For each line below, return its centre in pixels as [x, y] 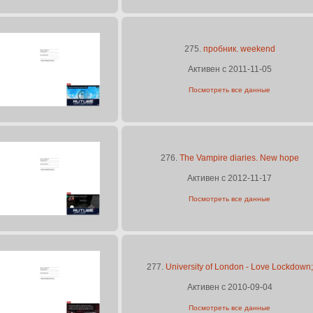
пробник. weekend [239, 49]
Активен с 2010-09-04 [230, 287]
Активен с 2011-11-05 [230, 69]
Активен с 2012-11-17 [230, 178]
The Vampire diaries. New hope [239, 158]
